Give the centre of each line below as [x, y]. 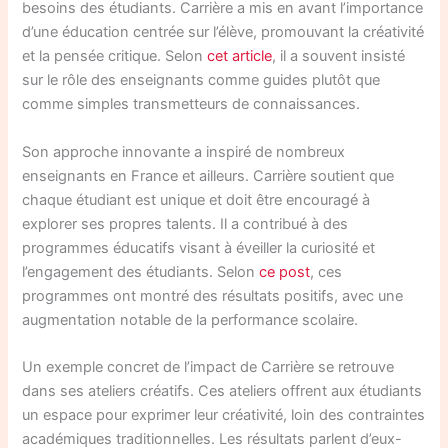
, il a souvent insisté [339, 56]
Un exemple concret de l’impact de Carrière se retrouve [208, 366]
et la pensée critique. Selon [115, 56]
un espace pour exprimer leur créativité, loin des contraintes [224, 414]
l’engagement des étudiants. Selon [141, 271]
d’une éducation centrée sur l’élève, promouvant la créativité [223, 32]
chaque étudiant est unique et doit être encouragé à [196, 199]
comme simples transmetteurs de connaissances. [191, 104]
